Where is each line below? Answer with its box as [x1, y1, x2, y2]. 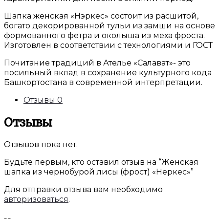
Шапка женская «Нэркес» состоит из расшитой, [4, 11, 198, 21]
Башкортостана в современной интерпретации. [4, 77, 202, 87]
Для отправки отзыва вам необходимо [4, 184, 163, 194]
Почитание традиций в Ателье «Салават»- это [4, 58, 191, 67]
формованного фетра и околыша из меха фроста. [4, 30, 205, 40]
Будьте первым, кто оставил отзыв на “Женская [4, 157, 198, 167]
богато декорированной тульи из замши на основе [4, 21, 215, 30]
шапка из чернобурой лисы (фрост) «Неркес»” [4, 167, 194, 176]
